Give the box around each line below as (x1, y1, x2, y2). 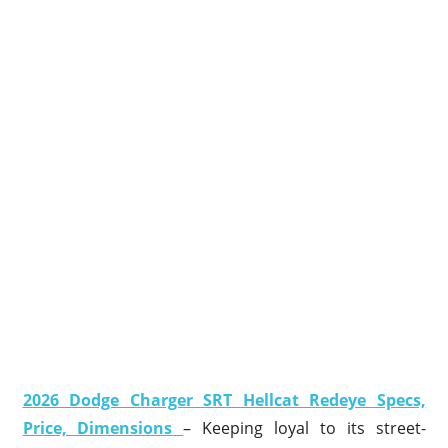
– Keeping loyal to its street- (183, 416, 426, 439)
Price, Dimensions (22, 416, 173, 439)
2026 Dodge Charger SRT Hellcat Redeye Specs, (22, 388, 426, 411)
